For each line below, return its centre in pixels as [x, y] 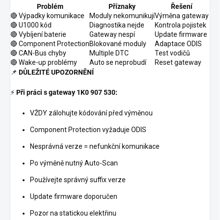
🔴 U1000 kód [31, 25]
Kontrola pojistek [180, 25]
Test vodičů [172, 53]
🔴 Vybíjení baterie [38, 35]
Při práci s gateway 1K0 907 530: [67, 93]
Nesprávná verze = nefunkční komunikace [95, 147]
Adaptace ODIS [178, 44]
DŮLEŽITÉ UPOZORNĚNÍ [56, 72]
